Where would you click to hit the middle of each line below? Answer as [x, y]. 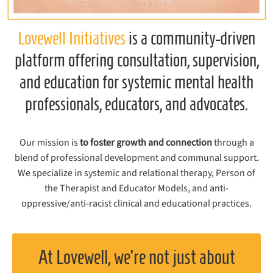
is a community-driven [190, 38]
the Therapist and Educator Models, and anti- [136, 188]
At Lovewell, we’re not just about [136, 257]
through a [233, 142]
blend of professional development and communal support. [136, 158]
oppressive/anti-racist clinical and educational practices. [136, 203]
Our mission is [49, 142]
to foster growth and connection [146, 142]
